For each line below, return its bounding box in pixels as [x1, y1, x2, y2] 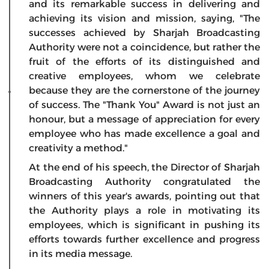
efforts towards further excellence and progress [29, 234, 260, 246]
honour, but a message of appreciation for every [29, 113, 260, 125]
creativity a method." [29, 142, 128, 154]
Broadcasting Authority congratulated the [29, 176, 260, 188]
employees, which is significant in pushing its [29, 219, 260, 231]
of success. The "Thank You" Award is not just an [29, 99, 260, 111]
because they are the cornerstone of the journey [29, 85, 260, 97]
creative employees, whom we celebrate [29, 70, 260, 82]
